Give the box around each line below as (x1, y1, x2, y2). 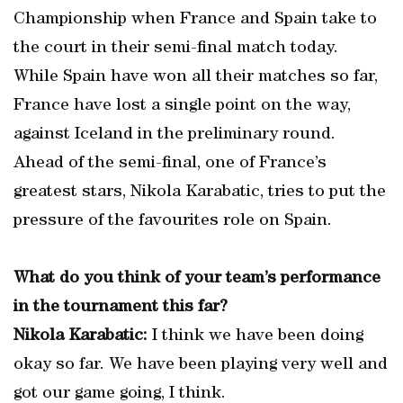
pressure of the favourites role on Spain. (13, 212, 332, 230)
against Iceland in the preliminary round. (13, 126, 336, 144)
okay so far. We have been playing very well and (13, 356, 388, 374)
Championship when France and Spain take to (13, 11, 377, 29)
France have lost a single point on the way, (13, 97, 351, 115)
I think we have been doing (148, 327, 363, 345)
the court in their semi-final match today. (13, 40, 338, 58)
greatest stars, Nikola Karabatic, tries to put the (13, 184, 386, 201)
